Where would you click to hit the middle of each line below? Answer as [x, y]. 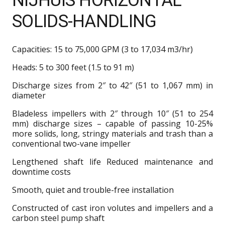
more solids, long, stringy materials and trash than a [113, 134]
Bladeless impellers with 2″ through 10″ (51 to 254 [113, 114]
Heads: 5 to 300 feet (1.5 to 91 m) [73, 68]
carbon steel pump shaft [58, 218]
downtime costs [41, 172]
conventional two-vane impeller [71, 144]
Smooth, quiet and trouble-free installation [93, 190]
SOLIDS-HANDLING [84, 22]
